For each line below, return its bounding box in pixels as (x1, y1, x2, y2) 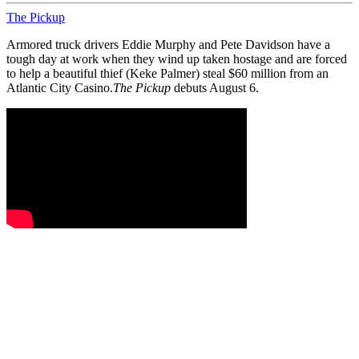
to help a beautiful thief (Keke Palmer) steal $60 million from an (6, 66, 329, 80)
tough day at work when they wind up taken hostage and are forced (6, 51, 347, 66)
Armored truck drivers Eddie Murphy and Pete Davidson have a (6, 37, 330, 51)
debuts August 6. (171, 80, 259, 95)
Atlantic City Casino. (6, 80, 113, 95)
